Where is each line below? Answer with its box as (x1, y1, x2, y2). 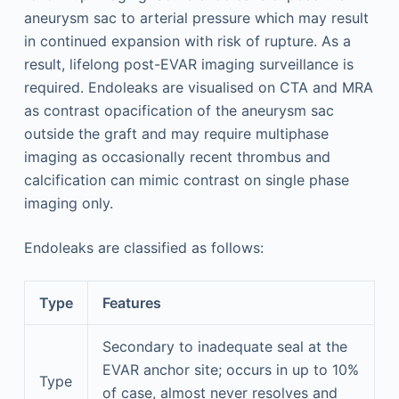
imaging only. (23, 194, 113, 212)
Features (102, 294, 161, 312)
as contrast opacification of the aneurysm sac (23, 102, 334, 119)
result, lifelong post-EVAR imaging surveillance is (23, 55, 354, 73)
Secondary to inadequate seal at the (102, 338, 347, 355)
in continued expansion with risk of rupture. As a (23, 32, 351, 50)
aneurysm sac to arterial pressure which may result (23, 9, 369, 27)
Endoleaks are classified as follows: (23, 239, 264, 256)
